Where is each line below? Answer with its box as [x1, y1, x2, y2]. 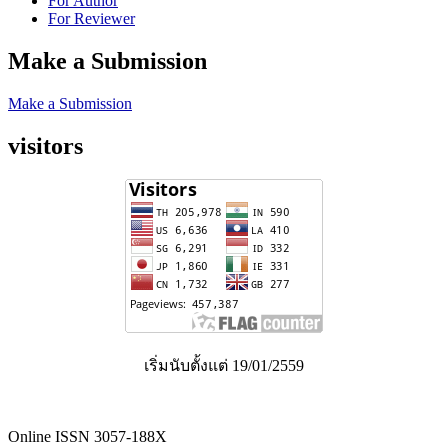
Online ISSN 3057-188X [8, 428, 167, 446]
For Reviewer [48, 9, 135, 27]
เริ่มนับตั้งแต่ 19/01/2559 [144, 357, 304, 375]
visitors [8, 132, 83, 159]
